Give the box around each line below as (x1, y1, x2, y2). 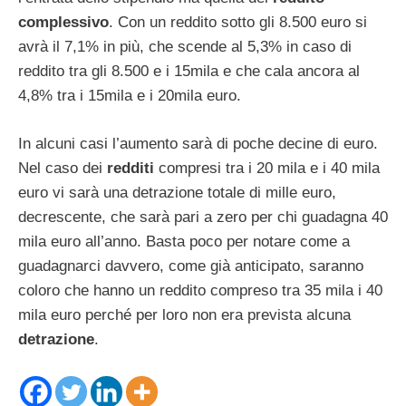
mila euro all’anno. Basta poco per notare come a (18, 232, 350, 250)
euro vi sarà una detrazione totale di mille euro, (18, 183, 336, 201)
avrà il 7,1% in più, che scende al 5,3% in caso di (18, 38, 352, 56)
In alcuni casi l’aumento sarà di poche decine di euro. (18, 134, 378, 152)
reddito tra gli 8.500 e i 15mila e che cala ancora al (18, 63, 360, 81)
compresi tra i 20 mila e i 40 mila (154, 159, 380, 177)
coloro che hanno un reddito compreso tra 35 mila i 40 (18, 281, 382, 299)
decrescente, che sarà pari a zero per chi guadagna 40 (18, 208, 388, 226)
